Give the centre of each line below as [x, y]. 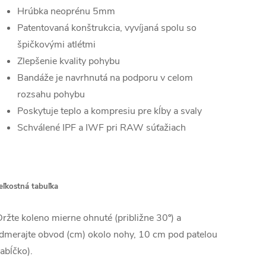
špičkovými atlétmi [56, 45]
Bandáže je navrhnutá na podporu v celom [105, 78]
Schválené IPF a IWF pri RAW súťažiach [102, 128]
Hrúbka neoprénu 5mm [66, 12]
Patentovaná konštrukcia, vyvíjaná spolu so [107, 28]
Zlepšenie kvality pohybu [69, 61]
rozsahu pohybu [51, 95]
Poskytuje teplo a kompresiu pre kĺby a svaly [110, 111]
